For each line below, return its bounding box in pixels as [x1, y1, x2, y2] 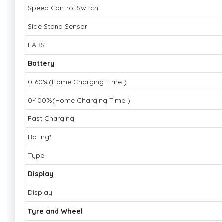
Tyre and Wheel [28, 206, 83, 216]
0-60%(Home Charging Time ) [28, 77, 127, 86]
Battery [28, 58, 55, 68]
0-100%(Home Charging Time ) [28, 95, 130, 105]
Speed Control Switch [28, 3, 98, 12]
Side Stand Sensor [28, 21, 87, 31]
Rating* [28, 132, 51, 141]
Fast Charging [28, 113, 74, 123]
